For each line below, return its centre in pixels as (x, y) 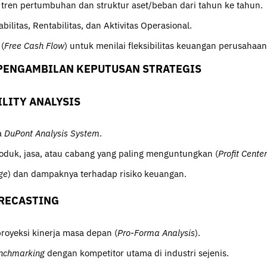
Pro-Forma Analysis (156, 233)
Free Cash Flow (34, 45)
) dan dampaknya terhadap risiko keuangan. (97, 174)
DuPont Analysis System (52, 133)
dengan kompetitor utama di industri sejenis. (137, 253)
